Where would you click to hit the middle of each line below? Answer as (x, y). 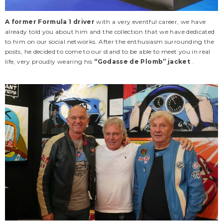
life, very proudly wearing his (50, 61)
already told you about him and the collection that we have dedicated (110, 31)
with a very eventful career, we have (150, 21)
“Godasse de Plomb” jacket (142, 61)
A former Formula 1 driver (50, 21)
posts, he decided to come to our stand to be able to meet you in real (108, 51)
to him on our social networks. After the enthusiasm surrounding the (110, 41)
